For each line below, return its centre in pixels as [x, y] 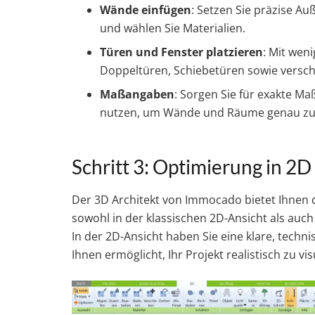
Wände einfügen [146, 10]
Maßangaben [137, 95]
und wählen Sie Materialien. [173, 28]
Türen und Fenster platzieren [181, 52]
